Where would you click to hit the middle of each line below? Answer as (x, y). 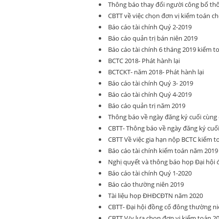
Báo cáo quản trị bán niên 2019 (153, 38)
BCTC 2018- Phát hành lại (144, 61)
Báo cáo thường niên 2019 (146, 184)
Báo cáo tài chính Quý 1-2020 (150, 173)
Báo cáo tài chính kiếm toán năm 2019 (163, 151)
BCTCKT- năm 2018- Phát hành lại (156, 72)
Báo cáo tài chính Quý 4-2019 (150, 94)
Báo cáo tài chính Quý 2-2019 (150, 27)
